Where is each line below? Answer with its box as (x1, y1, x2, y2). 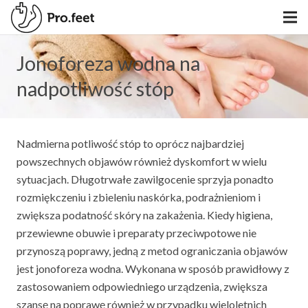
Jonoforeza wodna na (16, 52, 200, 75)
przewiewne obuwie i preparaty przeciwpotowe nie (16, 226, 256, 239)
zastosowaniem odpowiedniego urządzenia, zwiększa (16, 280, 267, 293)
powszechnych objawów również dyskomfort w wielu (16, 155, 267, 168)
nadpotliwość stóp (16, 77, 174, 100)
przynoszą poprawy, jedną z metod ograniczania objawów (16, 244, 287, 257)
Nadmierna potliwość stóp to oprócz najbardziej (16, 137, 244, 150)
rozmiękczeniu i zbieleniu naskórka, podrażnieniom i (16, 190, 261, 203)
